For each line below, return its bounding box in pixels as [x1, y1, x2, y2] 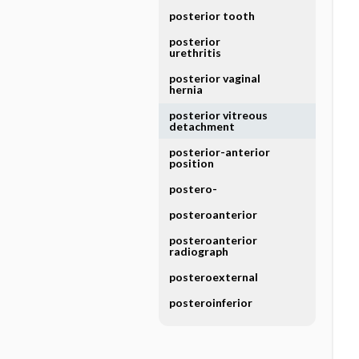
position [168, 156, 214, 170]
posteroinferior [168, 296, 252, 309]
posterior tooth [168, 9, 255, 22]
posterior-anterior [168, 145, 270, 159]
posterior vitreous [168, 108, 268, 122]
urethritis [168, 46, 221, 59]
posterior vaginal [168, 71, 260, 85]
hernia [168, 83, 203, 96]
